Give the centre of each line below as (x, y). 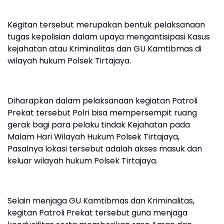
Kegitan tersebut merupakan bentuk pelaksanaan (106, 25)
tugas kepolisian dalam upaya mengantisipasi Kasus (109, 37)
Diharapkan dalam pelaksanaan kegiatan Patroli (102, 101)
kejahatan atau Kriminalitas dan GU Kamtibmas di (104, 49)
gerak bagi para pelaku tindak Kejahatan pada (99, 125)
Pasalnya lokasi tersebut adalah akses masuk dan (105, 149)
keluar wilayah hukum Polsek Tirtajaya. (82, 161)
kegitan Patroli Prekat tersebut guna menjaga (97, 213)
